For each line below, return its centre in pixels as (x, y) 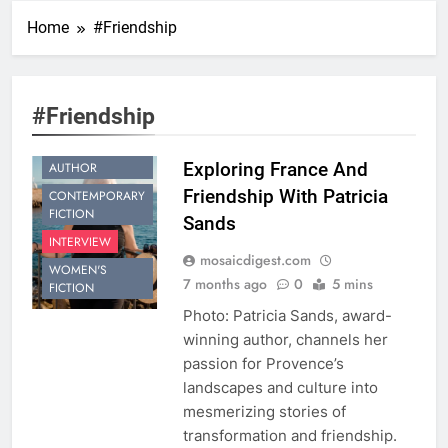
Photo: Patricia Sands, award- (287, 315)
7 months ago (224, 283)
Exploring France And (275, 169)
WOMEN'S (78, 270)
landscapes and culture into (280, 387)
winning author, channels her (285, 339)
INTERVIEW (80, 242)
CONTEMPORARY (97, 196)
